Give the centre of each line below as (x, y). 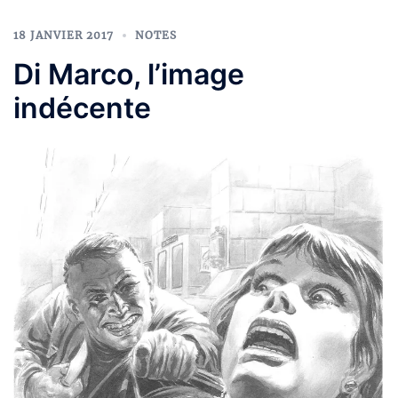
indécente (82, 107)
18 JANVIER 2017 (64, 35)
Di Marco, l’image (129, 74)
